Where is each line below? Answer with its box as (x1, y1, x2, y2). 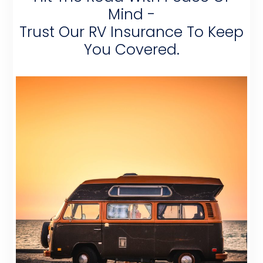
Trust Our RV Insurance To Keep (19, 21, 244, 42)
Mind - (107, 4, 156, 25)
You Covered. (83, 39, 180, 60)
